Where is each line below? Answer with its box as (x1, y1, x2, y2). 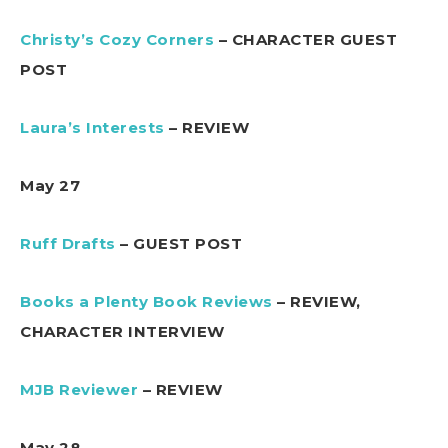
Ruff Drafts (20, 233, 116, 253)
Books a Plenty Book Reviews (20, 291, 273, 311)
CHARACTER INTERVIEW (20, 321, 225, 341)
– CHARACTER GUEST (214, 29, 397, 49)
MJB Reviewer (20, 379, 138, 399)
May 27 (20, 175, 80, 195)
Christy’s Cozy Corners (20, 29, 214, 49)
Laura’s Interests (20, 117, 165, 137)
